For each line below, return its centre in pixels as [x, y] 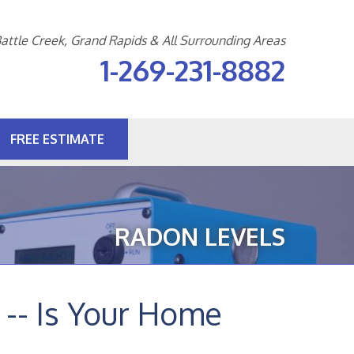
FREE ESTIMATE [57, 139]
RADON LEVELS [200, 236]
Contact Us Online [165, 142]
